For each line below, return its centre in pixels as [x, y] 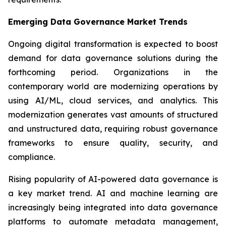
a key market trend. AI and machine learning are [113, 193]
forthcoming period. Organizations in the [113, 72]
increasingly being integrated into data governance [113, 208]
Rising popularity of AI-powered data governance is [113, 179]
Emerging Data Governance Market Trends [98, 22]
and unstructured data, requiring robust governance [113, 129]
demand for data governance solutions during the [113, 58]
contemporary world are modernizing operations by [113, 87]
